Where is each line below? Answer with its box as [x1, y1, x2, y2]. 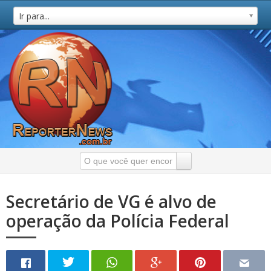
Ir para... [19, 10, 50, 22]
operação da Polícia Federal [6, 209, 229, 232]
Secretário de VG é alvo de [6, 190, 217, 213]
